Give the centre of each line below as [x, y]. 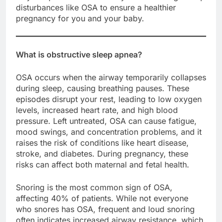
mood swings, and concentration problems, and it [109, 132]
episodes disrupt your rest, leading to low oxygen [109, 99]
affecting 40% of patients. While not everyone [102, 198]
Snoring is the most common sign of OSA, [94, 187]
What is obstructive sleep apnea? [79, 54]
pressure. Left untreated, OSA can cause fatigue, [106, 121]
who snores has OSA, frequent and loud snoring [105, 209]
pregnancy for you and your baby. [80, 18]
